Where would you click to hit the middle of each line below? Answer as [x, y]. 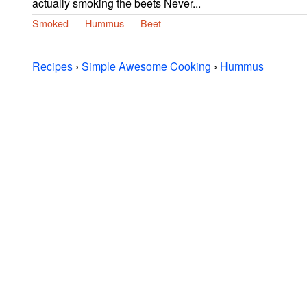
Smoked [50, 23]
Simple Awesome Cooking [146, 66]
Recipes [52, 66]
